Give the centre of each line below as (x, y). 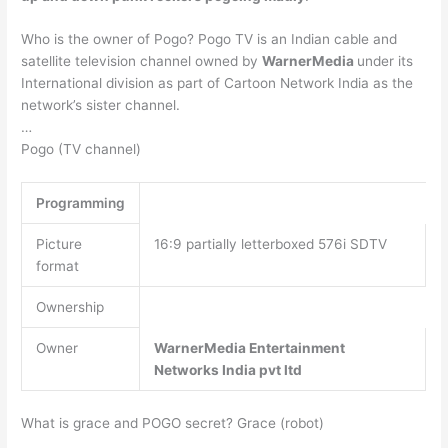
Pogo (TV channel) (81, 149)
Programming (81, 203)
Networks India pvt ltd (227, 370)
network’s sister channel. (101, 105)
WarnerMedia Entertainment (249, 348)
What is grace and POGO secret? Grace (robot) (173, 422)
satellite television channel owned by (142, 61)
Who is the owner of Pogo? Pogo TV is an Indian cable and (209, 39)
